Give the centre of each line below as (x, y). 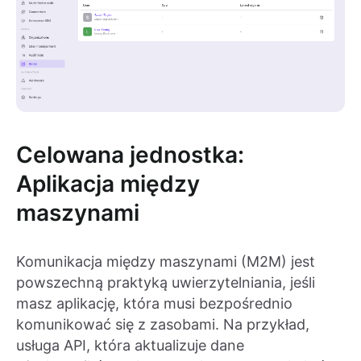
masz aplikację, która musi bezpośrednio (154, 303)
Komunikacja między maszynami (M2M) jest (166, 261)
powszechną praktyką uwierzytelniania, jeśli (166, 282)
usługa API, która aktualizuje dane (130, 345)
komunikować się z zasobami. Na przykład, (163, 324)
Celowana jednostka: (130, 154)
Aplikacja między (108, 183)
